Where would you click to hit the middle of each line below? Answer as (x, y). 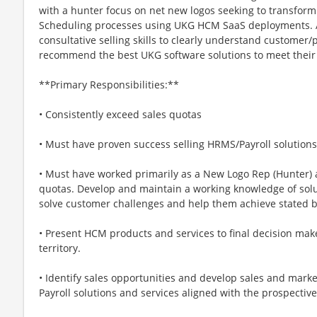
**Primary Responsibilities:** (109, 84)
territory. (60, 248)
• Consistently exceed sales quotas (120, 114)
